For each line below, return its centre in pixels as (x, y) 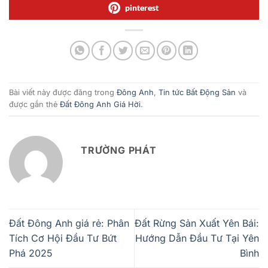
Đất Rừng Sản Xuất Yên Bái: (197, 223)
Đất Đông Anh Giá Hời (100, 105)
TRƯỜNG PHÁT (119, 150)
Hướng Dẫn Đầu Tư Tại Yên (197, 238)
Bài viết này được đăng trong (63, 93)
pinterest (142, 7)
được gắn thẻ (34, 105)
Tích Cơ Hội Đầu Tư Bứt (63, 238)
